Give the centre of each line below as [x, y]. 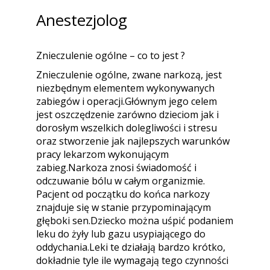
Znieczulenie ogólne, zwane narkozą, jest [129, 75]
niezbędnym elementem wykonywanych [125, 88]
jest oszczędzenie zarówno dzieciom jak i [127, 115]
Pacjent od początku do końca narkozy [123, 194]
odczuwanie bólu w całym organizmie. [121, 181]
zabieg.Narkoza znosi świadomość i [116, 168]
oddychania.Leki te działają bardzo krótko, [131, 247]
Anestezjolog [82, 20]
